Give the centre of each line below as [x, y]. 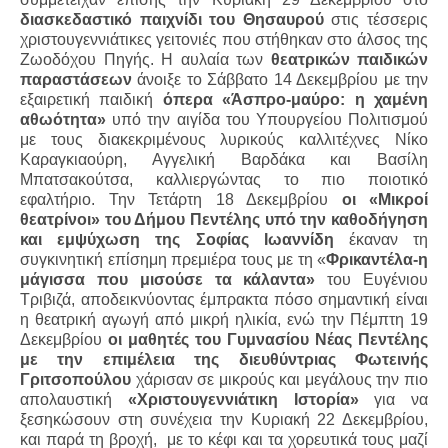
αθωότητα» [63, 120]
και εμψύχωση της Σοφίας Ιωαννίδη [177, 240]
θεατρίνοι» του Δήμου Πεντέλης [140, 220]
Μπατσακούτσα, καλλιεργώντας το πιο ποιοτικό [224, 180]
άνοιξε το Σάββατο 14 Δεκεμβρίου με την [280, 80]
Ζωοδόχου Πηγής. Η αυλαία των [145, 60]
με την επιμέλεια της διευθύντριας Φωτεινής [224, 360]
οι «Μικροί [384, 200]
